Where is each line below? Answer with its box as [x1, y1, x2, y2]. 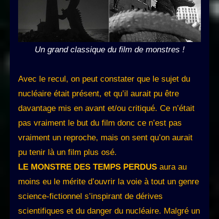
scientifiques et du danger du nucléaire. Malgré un [18, 206, 200, 216]
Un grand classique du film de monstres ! [34, 44, 185, 54]
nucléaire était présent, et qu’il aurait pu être [18, 88, 179, 98]
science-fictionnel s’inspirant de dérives [18, 191, 163, 201]
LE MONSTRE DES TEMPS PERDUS [18, 162, 157, 172]
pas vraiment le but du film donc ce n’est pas [18, 118, 182, 128]
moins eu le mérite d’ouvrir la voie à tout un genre [18, 176, 199, 186]
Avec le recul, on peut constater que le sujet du [18, 74, 190, 84]
